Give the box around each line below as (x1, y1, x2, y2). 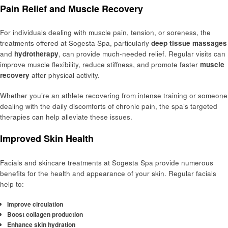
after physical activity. (30, 70, 100, 80)
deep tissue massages (151, 38, 227, 48)
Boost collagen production (7, 210, 83, 219)
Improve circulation (7, 199, 63, 209)
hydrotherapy (14, 49, 59, 59)
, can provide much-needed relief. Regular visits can (59, 49, 225, 59)
